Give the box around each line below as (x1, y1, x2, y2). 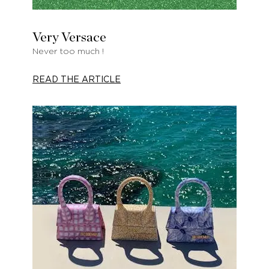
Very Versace (32, 30, 106, 44)
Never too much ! (32, 47, 104, 56)
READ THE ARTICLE (32, 75, 121, 84)
